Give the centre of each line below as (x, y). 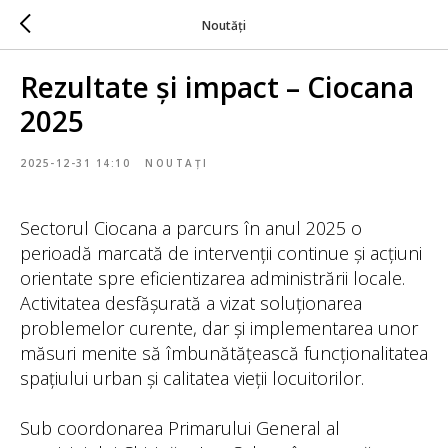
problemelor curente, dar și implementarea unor (219, 328)
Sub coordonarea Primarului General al (180, 428)
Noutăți (224, 25)
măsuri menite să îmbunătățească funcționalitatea (224, 353)
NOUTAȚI (177, 163)
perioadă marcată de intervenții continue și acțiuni (221, 253)
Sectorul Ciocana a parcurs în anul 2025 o (191, 228)
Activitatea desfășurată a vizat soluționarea (191, 303)
